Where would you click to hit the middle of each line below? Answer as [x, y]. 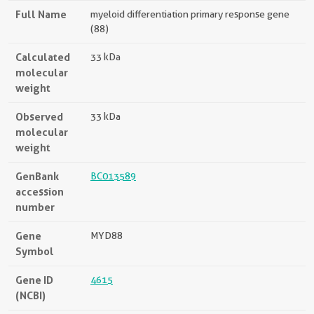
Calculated [43, 57]
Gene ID [34, 280]
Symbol [35, 251]
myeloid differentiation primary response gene [190, 14]
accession [40, 191]
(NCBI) [30, 295]
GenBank [37, 176]
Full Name [41, 14]
